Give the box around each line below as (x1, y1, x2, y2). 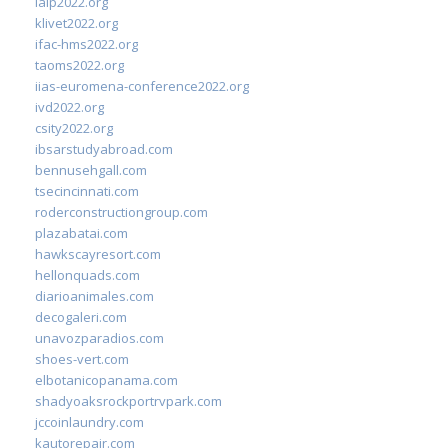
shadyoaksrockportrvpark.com (35, 391, 222, 410)
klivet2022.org (35, 13, 118, 32)
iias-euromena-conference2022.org (35, 76, 249, 95)
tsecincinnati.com (35, 181, 139, 200)
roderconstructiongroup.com (35, 202, 208, 221)
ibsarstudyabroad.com (35, 139, 173, 158)
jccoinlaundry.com (35, 412, 144, 431)
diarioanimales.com (35, 286, 154, 305)
